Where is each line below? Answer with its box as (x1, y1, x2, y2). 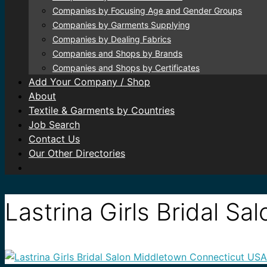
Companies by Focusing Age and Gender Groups (52, 5, 242, 15)
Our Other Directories (29, 147, 125, 159)
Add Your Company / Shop (29, 76, 150, 88)
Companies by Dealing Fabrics (52, 34, 171, 44)
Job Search (29, 119, 80, 131)
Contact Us (29, 133, 80, 145)
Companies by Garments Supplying (52, 20, 190, 30)
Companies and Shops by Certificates (52, 63, 200, 73)
